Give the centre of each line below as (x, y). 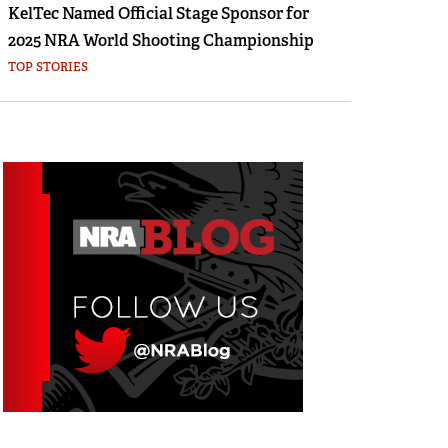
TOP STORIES (47, 67)
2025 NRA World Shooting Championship (160, 40)
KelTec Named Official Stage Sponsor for (158, 13)
